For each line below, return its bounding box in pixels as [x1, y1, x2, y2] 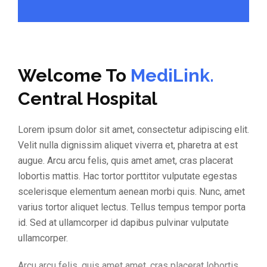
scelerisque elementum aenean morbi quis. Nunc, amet [18, 186, 245, 197]
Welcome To [18, 65, 131, 86]
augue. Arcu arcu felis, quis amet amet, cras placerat [18, 155, 233, 166]
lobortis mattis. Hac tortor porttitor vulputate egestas [18, 170, 237, 182]
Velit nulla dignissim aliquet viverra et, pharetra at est [18, 139, 238, 151]
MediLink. [131, 65, 214, 86]
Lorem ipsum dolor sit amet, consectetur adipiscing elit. [18, 124, 249, 135]
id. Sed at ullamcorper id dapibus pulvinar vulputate [18, 217, 229, 228]
